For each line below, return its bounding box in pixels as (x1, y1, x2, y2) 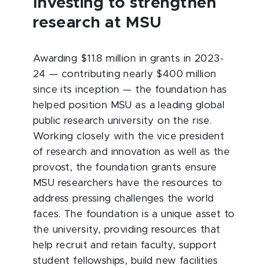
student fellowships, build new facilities (33, 256, 218, 266)
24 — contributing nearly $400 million (33, 69, 217, 79)
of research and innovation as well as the (33, 147, 230, 157)
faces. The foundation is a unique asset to (33, 209, 235, 219)
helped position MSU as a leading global (33, 100, 225, 110)
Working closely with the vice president (33, 132, 225, 141)
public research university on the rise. (33, 116, 212, 126)
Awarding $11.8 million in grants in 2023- (33, 54, 224, 63)
